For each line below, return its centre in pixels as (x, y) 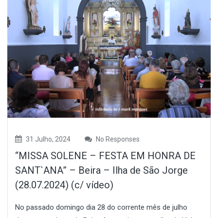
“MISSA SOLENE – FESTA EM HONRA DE (105, 156)
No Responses (117, 139)
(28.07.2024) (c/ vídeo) (64, 185)
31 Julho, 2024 (47, 139)
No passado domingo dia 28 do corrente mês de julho (101, 208)
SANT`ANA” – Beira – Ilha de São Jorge (101, 171)
